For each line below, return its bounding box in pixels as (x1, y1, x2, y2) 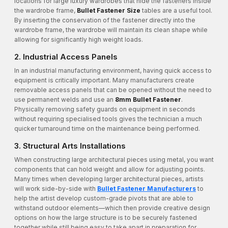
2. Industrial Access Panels (14, 52, 118, 62)
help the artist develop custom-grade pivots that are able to (14, 194, 193, 203)
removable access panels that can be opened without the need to (14, 86, 212, 94)
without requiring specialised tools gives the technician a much (14, 115, 202, 123)
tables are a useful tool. (140, 7, 212, 15)
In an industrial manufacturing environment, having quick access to (14, 67, 212, 75)
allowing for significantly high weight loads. (14, 36, 143, 44)
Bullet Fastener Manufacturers (97, 185, 196, 193)
